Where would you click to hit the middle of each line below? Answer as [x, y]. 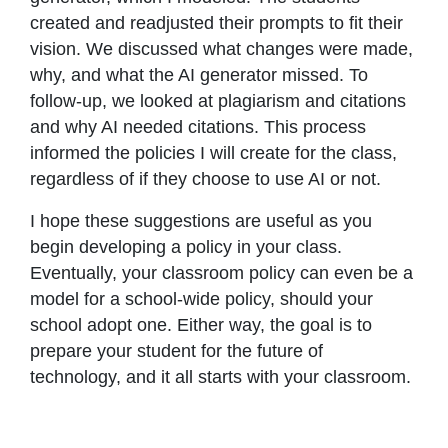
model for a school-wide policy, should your [201, 298]
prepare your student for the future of [176, 350]
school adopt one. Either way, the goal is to [201, 324]
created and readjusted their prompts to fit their [216, 22]
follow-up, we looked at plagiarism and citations [218, 100]
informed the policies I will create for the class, [213, 152]
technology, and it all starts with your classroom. [220, 376]
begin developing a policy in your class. [186, 246]
